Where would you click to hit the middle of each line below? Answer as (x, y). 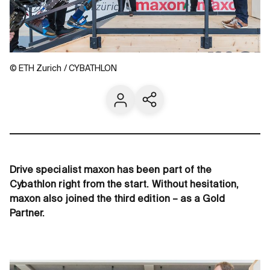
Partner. (27, 214)
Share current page (186, 106)
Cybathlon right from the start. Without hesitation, (124, 185)
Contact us (137, 106)
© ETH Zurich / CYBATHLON (64, 69)
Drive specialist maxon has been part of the (111, 170)
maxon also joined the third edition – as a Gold (118, 199)
